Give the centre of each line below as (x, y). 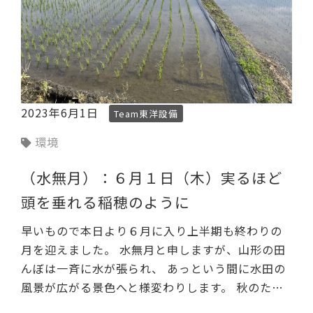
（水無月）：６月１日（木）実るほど (152, 178)
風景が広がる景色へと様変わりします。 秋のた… (152, 287)
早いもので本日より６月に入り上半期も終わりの (152, 231)
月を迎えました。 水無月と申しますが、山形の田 (153, 250)
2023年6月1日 (61, 113)
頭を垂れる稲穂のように (105, 202)
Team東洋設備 (146, 114)
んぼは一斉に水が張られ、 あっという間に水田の (153, 269)
